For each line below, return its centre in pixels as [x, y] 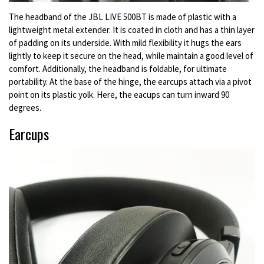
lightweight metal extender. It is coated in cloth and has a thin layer [132, 29]
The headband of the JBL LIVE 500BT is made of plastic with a [123, 16]
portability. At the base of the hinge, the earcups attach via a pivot [130, 81]
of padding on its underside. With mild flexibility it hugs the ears [125, 42]
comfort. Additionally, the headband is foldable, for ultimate [118, 68]
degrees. [25, 107]
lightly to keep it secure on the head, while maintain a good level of [131, 55]
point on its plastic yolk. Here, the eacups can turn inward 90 [119, 94]
